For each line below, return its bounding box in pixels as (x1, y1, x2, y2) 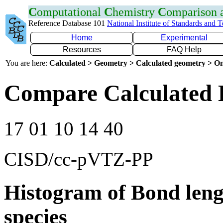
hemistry (112, 5, 158, 18)
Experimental (161, 33, 208, 42)
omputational (37, 5, 104, 18)
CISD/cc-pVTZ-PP (4, 148, 153, 170)
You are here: (5, 59, 49, 67)
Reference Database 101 (28, 19, 107, 27)
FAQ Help (167, 45, 202, 54)
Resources (62, 45, 101, 54)
